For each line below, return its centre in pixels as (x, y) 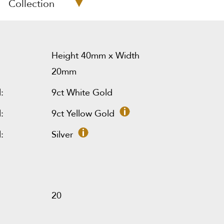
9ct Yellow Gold (83, 113)
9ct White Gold (82, 92)
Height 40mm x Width (95, 55)
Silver (62, 134)
